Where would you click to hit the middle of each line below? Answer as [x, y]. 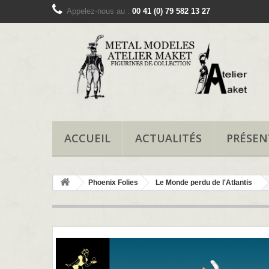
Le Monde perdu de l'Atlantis [204, 183]
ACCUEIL [87, 138]
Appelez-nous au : [99, 11]
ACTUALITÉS [168, 138]
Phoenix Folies [113, 183]
